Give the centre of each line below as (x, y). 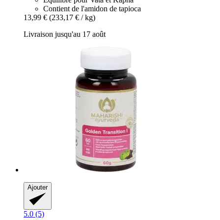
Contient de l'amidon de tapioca (92, 8)
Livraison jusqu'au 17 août (65, 34)
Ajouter (38, 187)
